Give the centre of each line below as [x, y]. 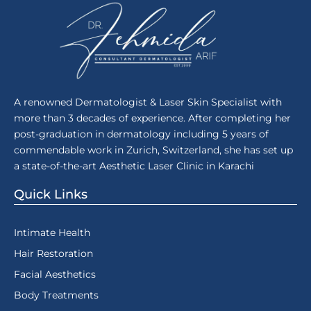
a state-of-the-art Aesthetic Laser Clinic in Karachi [134, 166]
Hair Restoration [53, 253]
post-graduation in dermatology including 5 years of [141, 134]
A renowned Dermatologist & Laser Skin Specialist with [148, 102]
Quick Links [51, 194]
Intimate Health [52, 232]
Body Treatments [56, 295]
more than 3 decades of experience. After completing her [152, 118]
